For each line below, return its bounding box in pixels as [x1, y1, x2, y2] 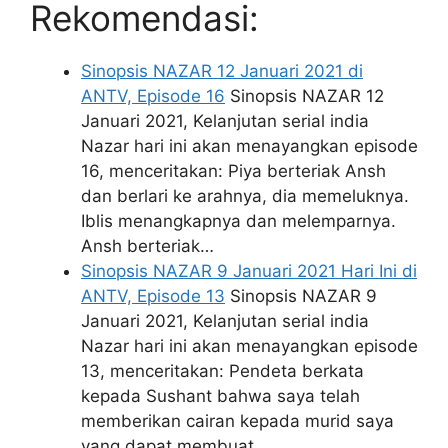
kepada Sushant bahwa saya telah [81, 386, 360, 407]
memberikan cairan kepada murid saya [81, 411, 394, 432]
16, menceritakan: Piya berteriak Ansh [81, 161, 386, 182]
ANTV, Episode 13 [81, 286, 225, 307]
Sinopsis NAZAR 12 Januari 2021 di [81, 61, 363, 82]
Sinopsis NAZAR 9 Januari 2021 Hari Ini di [81, 261, 417, 282]
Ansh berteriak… [81, 236, 214, 257]
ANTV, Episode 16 [81, 86, 225, 107]
